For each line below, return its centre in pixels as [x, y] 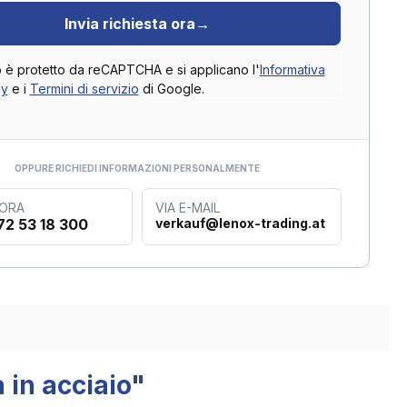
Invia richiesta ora [129, 24]
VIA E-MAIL [187, 208]
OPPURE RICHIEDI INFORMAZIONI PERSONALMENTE [137, 168]
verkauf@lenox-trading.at [240, 223]
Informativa [292, 69]
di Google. [171, 89]
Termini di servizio [84, 89]
